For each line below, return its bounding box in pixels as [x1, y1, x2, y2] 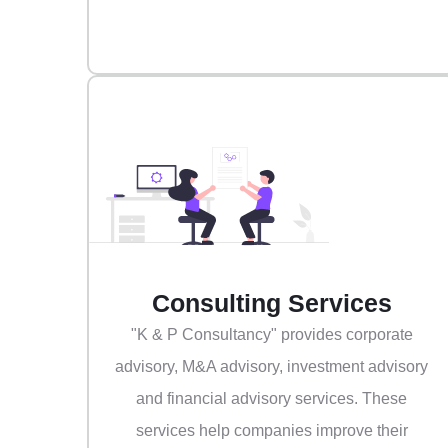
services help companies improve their [135, 422, 408, 440]
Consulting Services [151, 289, 392, 318]
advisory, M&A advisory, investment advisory [115, 358, 429, 376]
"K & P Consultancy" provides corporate [130, 326, 413, 344]
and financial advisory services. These [136, 390, 408, 408]
